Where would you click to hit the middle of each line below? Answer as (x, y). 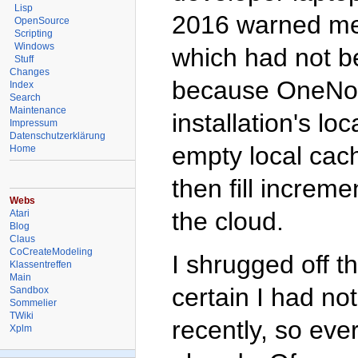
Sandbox (30, 290)
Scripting (34, 33)
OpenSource (42, 20)
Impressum (34, 123)
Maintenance (38, 110)
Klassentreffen (41, 264)
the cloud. (228, 222)
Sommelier (34, 302)
